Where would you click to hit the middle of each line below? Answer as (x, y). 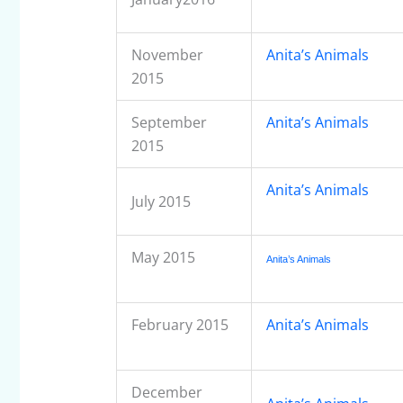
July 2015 (161, 202)
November (167, 55)
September (169, 123)
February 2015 (179, 325)
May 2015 (163, 258)
